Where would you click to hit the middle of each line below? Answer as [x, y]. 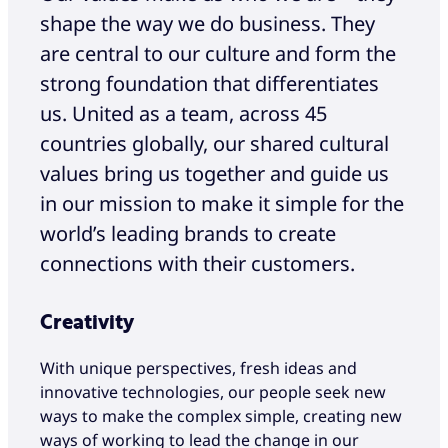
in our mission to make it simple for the [222, 204]
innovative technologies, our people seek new [213, 391]
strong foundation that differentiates [209, 84]
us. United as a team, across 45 [183, 114]
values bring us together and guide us [214, 174]
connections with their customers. [197, 264]
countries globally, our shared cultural [214, 144]
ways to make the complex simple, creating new [221, 415]
